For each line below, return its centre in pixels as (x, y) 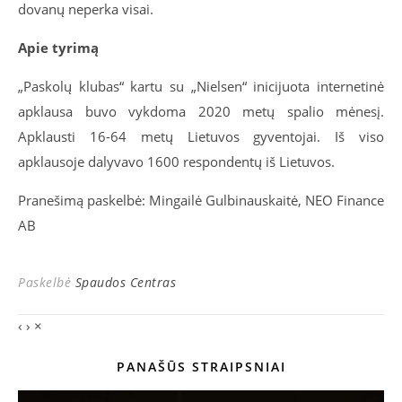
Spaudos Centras (125, 282)
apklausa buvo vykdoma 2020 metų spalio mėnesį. (201, 111)
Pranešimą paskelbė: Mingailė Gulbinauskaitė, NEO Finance (201, 200)
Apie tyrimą (58, 48)
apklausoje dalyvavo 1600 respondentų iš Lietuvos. (176, 162)
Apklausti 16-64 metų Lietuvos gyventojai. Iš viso (201, 136)
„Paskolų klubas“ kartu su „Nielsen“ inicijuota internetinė (201, 86)
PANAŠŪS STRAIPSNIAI (201, 367)
